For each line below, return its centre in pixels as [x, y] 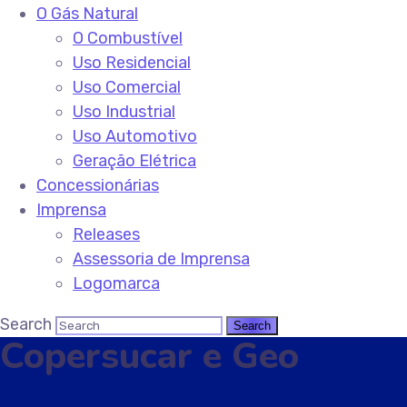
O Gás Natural [87, 14]
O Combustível [128, 38]
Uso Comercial [127, 87]
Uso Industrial [124, 112]
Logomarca [116, 283]
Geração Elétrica [134, 161]
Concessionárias [98, 185]
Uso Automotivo [135, 136]
